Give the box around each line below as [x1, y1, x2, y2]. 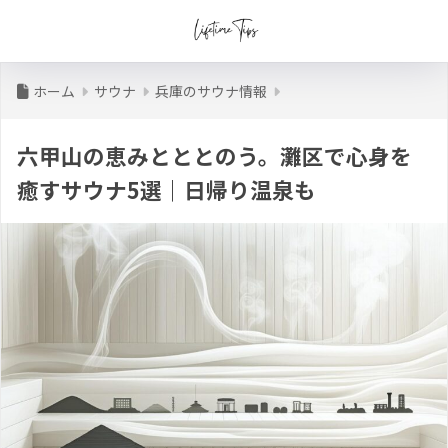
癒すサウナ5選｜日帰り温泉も [17, 174, 316, 205]
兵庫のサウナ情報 [155, 81, 267, 101]
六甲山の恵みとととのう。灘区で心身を [17, 140, 412, 171]
